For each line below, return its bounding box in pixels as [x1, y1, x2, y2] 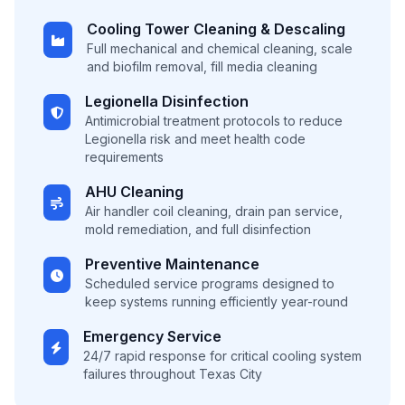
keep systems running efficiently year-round [85, 294, 348, 309]
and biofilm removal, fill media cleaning [87, 59, 317, 74]
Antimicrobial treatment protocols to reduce [85, 113, 343, 128]
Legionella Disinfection [85, 92, 249, 110]
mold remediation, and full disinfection [85, 221, 311, 237]
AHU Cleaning [85, 183, 184, 201]
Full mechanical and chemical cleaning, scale [87, 41, 353, 56]
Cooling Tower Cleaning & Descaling [87, 20, 345, 38]
